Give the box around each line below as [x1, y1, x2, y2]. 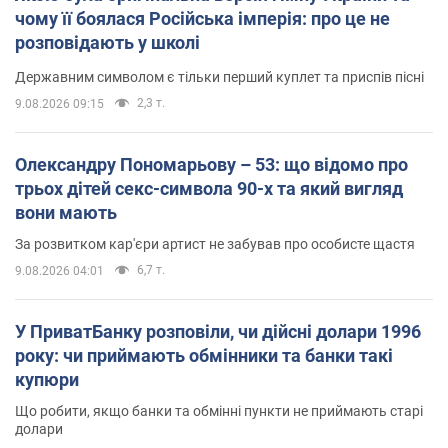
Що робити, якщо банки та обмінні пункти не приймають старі [15, 402, 423, 419]
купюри [15, 368, 79, 390]
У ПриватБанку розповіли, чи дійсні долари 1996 [15, 320, 421, 342]
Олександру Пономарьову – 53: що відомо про [15, 153, 408, 175]
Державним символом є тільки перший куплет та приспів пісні [15, 68, 424, 85]
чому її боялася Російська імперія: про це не [15, 7, 390, 29]
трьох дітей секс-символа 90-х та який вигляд [15, 177, 403, 199]
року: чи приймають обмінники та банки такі [15, 344, 393, 366]
